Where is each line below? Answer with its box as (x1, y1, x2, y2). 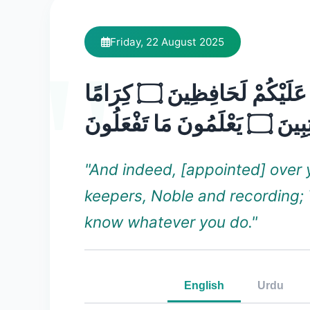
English (184, 280, 224, 291)
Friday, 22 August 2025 (110, 35, 224, 48)
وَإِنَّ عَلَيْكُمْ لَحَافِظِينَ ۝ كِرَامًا (84, 80, 137, 107)
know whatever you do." (84, 212, 257, 231)
